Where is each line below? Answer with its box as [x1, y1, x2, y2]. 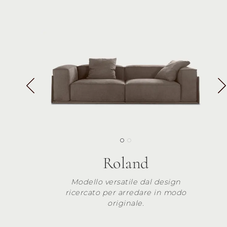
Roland [102, 153, 149, 173]
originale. [107, 198, 144, 208]
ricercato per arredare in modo [65, 187, 186, 197]
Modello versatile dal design [70, 177, 181, 186]
